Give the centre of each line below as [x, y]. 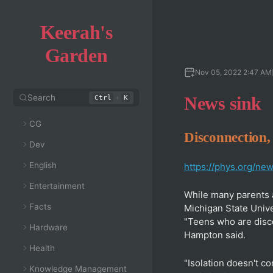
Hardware [48, 227]
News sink [223, 103]
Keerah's [76, 32]
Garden [76, 55]
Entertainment [57, 186]
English [43, 165]
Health [42, 248]
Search [41, 97]
